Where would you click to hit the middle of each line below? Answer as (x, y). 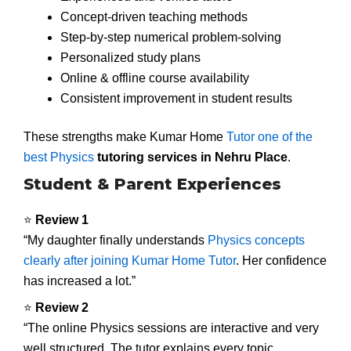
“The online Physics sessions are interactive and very (171, 327)
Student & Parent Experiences (152, 184)
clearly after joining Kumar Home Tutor (130, 260)
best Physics (59, 157)
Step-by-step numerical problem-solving (170, 37)
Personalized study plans (130, 57)
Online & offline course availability (154, 78)
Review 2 (62, 307)
